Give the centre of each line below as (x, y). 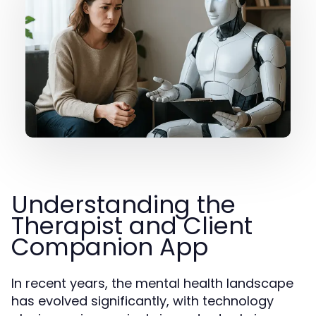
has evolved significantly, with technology (142, 300)
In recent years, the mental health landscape (152, 283)
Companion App (110, 247)
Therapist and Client (132, 225)
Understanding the (123, 204)
